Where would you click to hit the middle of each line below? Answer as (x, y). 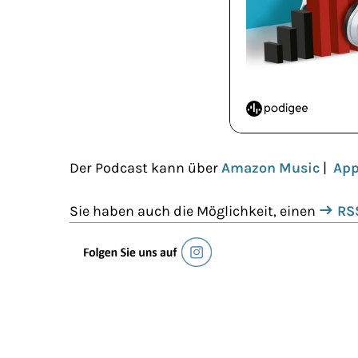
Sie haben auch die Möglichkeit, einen (194, 211)
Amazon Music (270, 167)
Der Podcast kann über (145, 167)
